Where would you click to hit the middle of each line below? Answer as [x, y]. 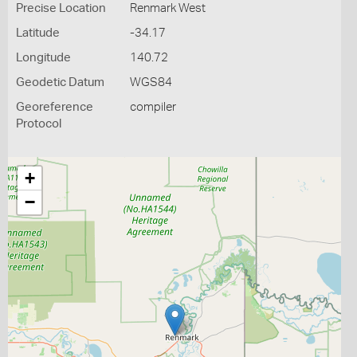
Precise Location [61, 8]
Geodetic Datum [60, 82]
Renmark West [167, 8]
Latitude [38, 33]
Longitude [43, 58]
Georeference [55, 107]
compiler [153, 107]
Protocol [39, 124]
